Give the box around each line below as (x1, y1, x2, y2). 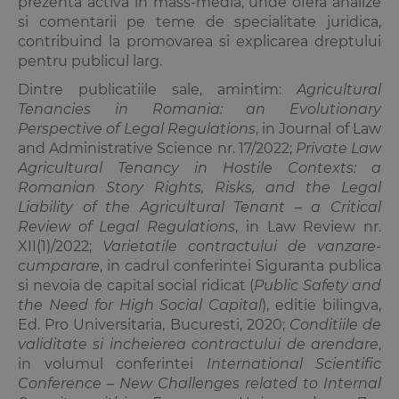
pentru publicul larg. (18, 52, 162, 69)
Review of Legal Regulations (18, 217, 236, 235)
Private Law (295, 139, 382, 157)
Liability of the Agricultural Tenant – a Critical (18, 198, 381, 216)
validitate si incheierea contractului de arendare (18, 335, 379, 353)
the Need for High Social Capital (18, 296, 263, 313)
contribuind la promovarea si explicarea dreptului (18, 32, 381, 50)
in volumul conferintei (18, 354, 207, 372)
